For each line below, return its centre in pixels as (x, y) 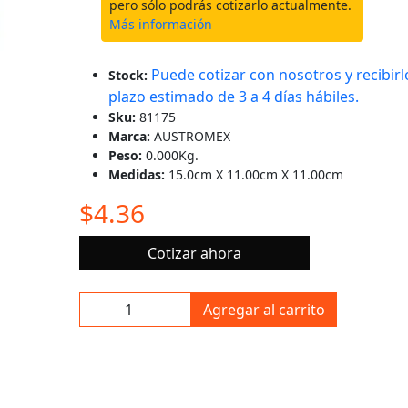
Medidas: (138, 174)
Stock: (130, 75)
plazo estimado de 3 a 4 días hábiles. (234, 97)
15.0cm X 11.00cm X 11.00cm (256, 174)
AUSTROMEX (192, 136)
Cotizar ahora (194, 253)
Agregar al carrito (264, 310)
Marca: (131, 136)
